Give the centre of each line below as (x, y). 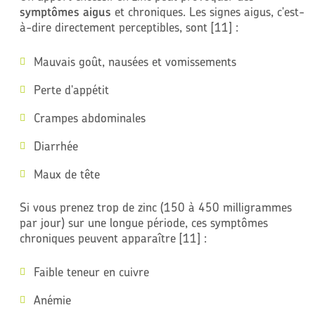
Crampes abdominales (89, 117)
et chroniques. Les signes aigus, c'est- (207, 12)
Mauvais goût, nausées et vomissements (135, 61)
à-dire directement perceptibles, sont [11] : (129, 27)
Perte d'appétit (71, 89)
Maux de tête (66, 174)
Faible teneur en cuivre (91, 272)
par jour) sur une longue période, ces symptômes (143, 222)
